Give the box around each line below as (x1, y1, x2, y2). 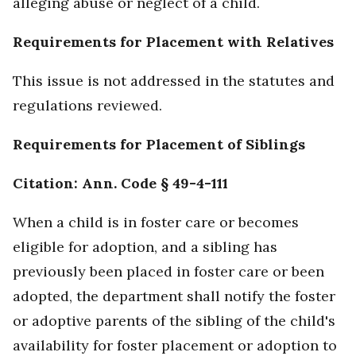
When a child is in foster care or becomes (13, 213, 299, 232)
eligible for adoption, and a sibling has (13, 238, 277, 257)
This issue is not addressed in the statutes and (13, 72, 335, 91)
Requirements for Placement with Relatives (13, 33, 334, 52)
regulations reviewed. (13, 96, 162, 115)
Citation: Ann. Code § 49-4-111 (13, 174, 228, 193)
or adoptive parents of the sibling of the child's (13, 311, 335, 331)
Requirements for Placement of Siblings (13, 135, 305, 154)
